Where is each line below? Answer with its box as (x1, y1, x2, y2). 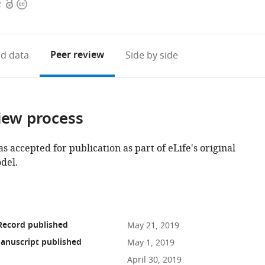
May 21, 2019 (127, 219, 179, 232)
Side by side (125, 49, 178, 63)
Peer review (50, 48, 104, 63)
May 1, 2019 (127, 237, 174, 249)
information (16, 11, 70, 25)
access (4, 11, 33, 25)
